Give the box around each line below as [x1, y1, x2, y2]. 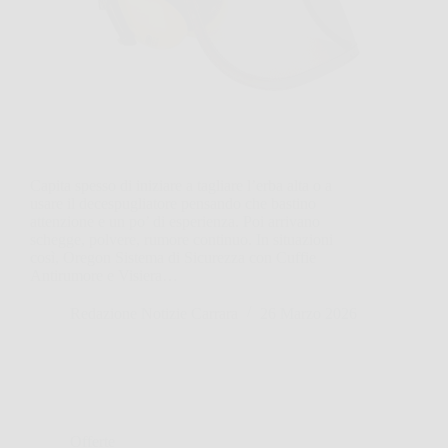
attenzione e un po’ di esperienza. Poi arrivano [30, 212, 320, 230]
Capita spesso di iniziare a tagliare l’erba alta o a [30, 176, 332, 194]
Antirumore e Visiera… [30, 266, 178, 284]
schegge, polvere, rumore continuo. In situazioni [30, 230, 333, 248]
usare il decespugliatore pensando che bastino [30, 194, 316, 212]
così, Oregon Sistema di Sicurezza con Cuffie [30, 248, 316, 266]
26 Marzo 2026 [260, 304, 357, 322]
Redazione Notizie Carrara [70, 304, 238, 322]
